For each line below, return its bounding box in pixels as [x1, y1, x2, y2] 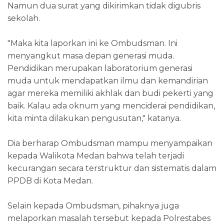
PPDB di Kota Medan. [7, 176, 93, 186]
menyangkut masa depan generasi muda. [7, 51, 174, 61]
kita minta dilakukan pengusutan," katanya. [7, 113, 181, 123]
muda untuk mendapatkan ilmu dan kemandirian [7, 76, 208, 86]
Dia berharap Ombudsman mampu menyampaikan [7, 138, 212, 148]
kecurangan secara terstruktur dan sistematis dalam [7, 163, 216, 173]
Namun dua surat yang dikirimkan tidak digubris [7, 1, 200, 11]
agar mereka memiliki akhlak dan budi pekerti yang [7, 88, 213, 98]
